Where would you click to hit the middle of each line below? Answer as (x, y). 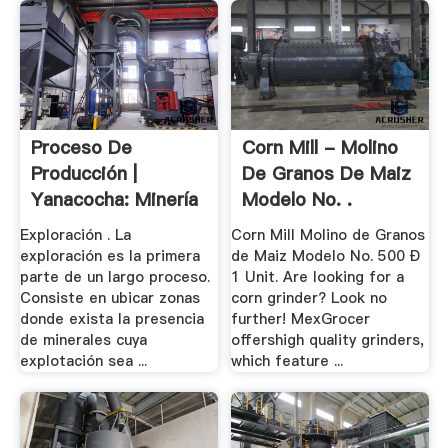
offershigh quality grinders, (328, 340)
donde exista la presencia (111, 319)
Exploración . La (75, 235)
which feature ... (287, 361)
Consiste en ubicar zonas (109, 298)
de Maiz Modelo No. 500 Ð (326, 256)
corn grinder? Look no (309, 298)
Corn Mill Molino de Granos (328, 235)
